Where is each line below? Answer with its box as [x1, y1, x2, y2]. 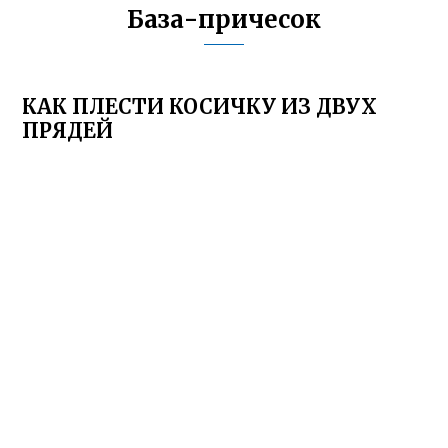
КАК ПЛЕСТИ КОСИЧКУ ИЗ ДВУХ [22, 94, 378, 119]
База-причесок [127, 4, 321, 35]
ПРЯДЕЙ [22, 118, 114, 143]
